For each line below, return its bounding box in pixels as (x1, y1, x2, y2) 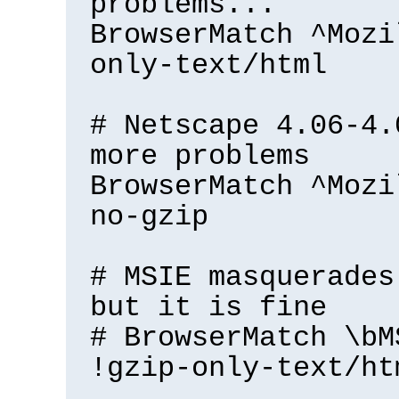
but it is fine (89, 291, 327, 324)
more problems (89, 140, 310, 173)
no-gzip (89, 200, 208, 233)
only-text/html (89, 49, 327, 82)
